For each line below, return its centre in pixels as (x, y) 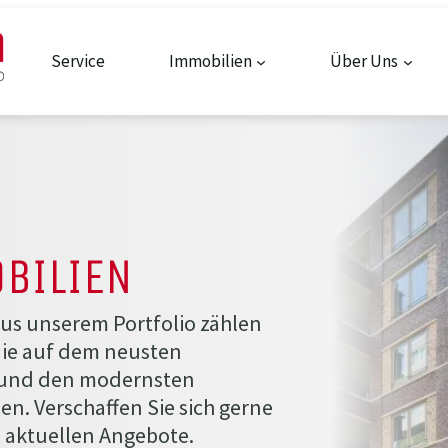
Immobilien (210, 61)
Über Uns (364, 61)
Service (77, 61)
